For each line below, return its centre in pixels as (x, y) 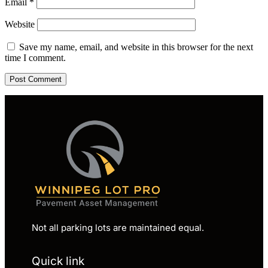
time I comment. (35, 57)
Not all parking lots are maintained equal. (118, 228)
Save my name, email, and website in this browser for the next (136, 47)
